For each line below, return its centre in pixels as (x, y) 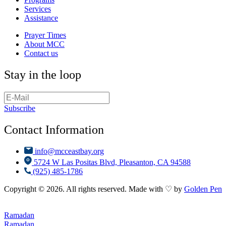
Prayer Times (45, 35)
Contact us (41, 53)
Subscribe (20, 108)
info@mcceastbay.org (69, 151)
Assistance (41, 18)
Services (38, 9)
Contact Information (54, 129)
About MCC (44, 44)
